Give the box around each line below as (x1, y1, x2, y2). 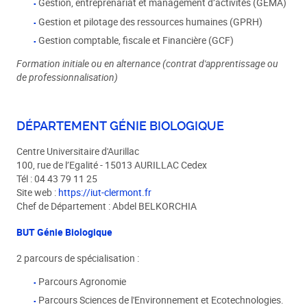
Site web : (16, 186, 59, 199)
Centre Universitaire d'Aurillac (16, 145, 140, 158)
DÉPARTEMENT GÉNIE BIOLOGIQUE (16, 119, 225, 134)
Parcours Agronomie (38, 275, 127, 288)
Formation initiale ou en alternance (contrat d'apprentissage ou (16, 57, 279, 70)
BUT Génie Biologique (16, 225, 113, 238)
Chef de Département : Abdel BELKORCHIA (16, 199, 197, 212)
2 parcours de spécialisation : (16, 252, 140, 265)
